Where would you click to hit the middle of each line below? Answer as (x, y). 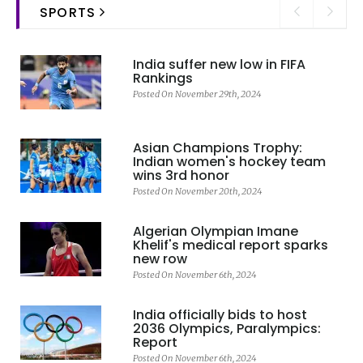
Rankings (162, 78)
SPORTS (70, 12)
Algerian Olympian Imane (215, 231)
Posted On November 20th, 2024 (197, 191)
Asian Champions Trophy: (217, 147)
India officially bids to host (220, 314)
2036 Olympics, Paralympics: (226, 328)
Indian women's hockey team (229, 161)
